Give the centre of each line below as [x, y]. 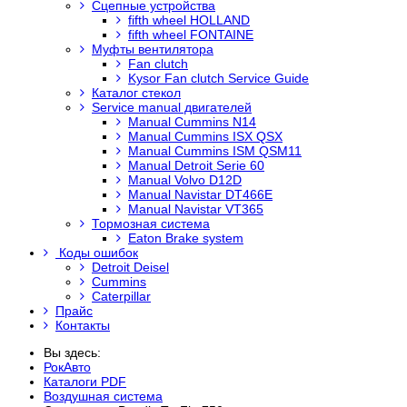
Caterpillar [121, 296]
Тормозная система [151, 223]
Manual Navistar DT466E [200, 194]
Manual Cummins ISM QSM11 [215, 151]
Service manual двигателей [172, 107]
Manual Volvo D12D [185, 180]
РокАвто [67, 367]
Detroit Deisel [130, 267]
